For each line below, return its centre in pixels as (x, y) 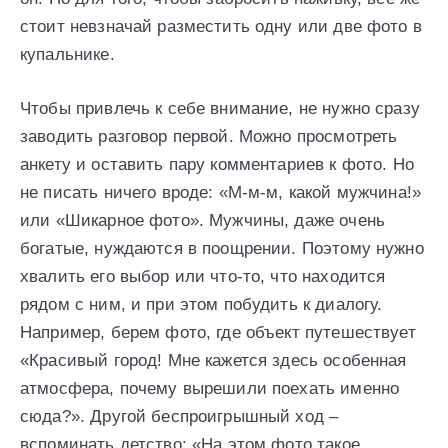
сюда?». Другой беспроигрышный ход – (179, 417)
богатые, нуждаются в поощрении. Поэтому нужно (222, 249)
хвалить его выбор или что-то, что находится (203, 277)
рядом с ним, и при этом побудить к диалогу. (201, 305)
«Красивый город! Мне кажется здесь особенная (213, 361)
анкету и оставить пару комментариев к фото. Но (217, 165)
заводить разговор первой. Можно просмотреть (209, 137)
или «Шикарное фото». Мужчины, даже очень (202, 221)
